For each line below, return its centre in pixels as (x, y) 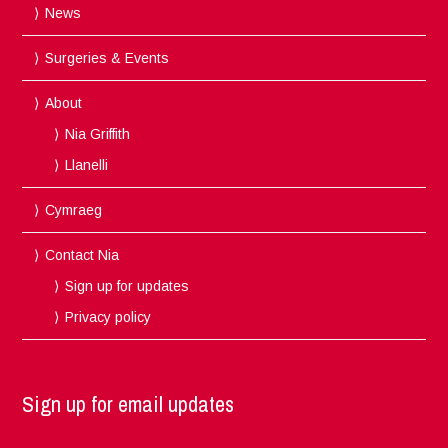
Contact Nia (82, 254)
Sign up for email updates (128, 403)
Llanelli (87, 164)
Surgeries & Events (107, 57)
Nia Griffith (98, 133)
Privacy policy (108, 316)
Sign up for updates (127, 285)
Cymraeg (74, 209)
